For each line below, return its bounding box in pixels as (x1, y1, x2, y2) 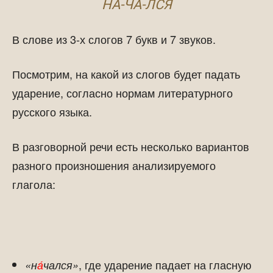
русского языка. (12, 104, 92, 119)
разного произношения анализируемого (12, 157, 216, 173)
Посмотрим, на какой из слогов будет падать (12, 66, 240, 82)
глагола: (12, 176, 55, 192)
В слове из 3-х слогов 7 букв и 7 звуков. (12, 31, 216, 47)
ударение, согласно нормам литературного (12, 85, 233, 101)
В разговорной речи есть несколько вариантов (12, 138, 249, 154)
